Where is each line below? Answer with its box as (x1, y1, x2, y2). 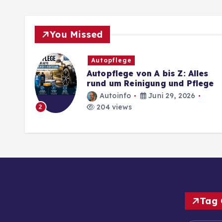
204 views (95, 103, 132, 111)
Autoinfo (100, 91, 131, 100)
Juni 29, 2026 (146, 91, 196, 100)
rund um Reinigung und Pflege (87, 78, 214, 88)
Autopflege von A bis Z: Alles (87, 68, 209, 78)
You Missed (50, 29, 103, 40)
